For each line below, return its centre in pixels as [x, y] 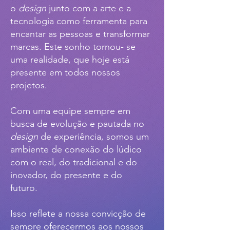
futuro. [25, 188]
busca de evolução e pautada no [77, 124]
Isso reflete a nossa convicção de [78, 214]
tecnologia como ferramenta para [79, 21]
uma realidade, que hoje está [70, 60]
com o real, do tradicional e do [74, 162]
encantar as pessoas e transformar [80, 34]
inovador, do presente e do [66, 175]
